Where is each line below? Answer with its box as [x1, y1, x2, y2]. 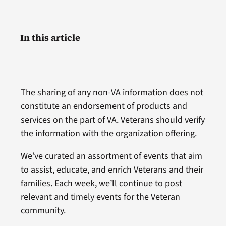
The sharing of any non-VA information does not [20, 86, 203, 99]
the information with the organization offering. [20, 127, 197, 140]
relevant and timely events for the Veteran [20, 190, 180, 203]
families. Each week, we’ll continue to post [20, 177, 182, 190]
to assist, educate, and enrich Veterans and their [20, 163, 203, 176]
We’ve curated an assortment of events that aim [20, 149, 202, 162]
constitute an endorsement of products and [20, 99, 187, 112]
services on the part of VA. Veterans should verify [20, 113, 205, 126]
